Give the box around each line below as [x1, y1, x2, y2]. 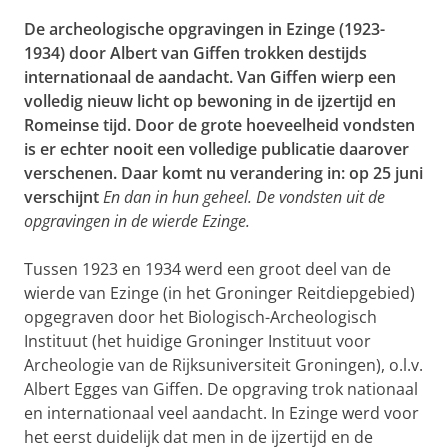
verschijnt [24, 186, 103, 208]
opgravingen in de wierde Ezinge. [24, 210, 250, 232]
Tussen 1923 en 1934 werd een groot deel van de [24, 258, 391, 280]
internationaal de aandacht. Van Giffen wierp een [24, 66, 396, 88]
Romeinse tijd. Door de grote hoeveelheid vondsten [24, 114, 415, 136]
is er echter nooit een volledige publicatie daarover [24, 138, 409, 160]
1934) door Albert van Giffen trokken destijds [24, 42, 367, 64]
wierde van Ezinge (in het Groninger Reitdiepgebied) [24, 282, 415, 304]
